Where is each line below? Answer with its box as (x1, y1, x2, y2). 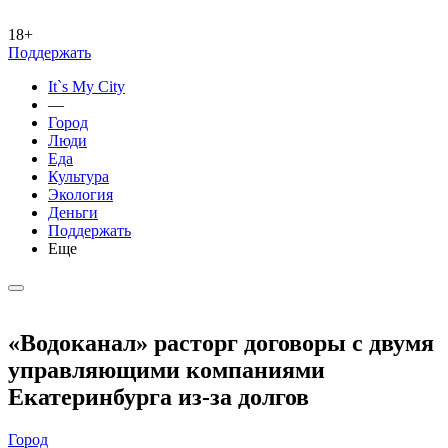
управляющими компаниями (8, 356, 325, 383)
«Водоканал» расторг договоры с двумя (8, 329, 434, 356)
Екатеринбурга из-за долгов (8, 383, 309, 410)
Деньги (48, 204, 98, 221)
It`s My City (48, 78, 125, 95)
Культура (48, 168, 109, 185)
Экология (48, 186, 113, 203)
